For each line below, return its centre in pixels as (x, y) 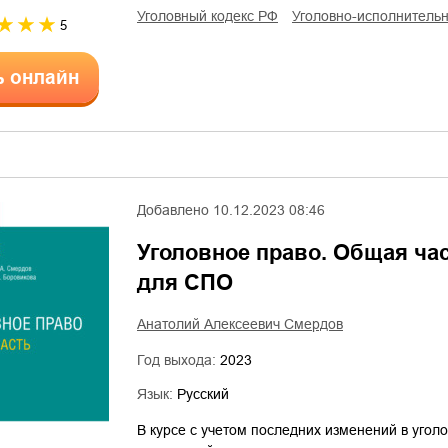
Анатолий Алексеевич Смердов (240, 324)
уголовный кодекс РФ (211, 16)
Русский (203, 394)
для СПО (185, 282)
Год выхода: (178, 360)
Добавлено (173, 210)
